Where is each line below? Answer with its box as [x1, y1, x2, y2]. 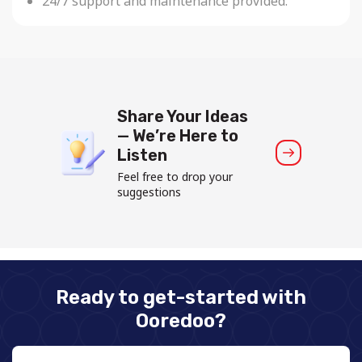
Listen [117, 145, 167, 165]
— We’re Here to [117, 125, 238, 145]
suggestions [117, 183, 181, 200]
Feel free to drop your [117, 168, 233, 184]
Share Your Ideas [117, 106, 248, 126]
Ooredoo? [136, 309, 226, 332]
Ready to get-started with [56, 285, 306, 309]
